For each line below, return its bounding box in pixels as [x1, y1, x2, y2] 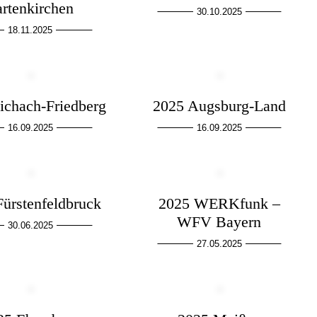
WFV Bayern [177, 212, 262, 231]
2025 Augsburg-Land [152, 96, 286, 115]
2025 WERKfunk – [158, 194, 280, 212]
